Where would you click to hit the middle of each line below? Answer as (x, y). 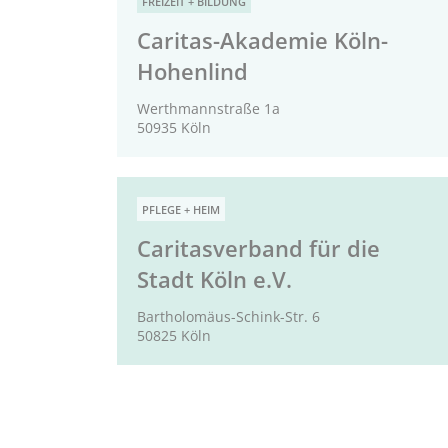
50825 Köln (174, 336)
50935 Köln (174, 128)
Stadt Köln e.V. (214, 280)
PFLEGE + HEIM (181, 210)
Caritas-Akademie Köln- (262, 41)
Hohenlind (192, 72)
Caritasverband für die (258, 249)
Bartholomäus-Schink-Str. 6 (228, 317)
